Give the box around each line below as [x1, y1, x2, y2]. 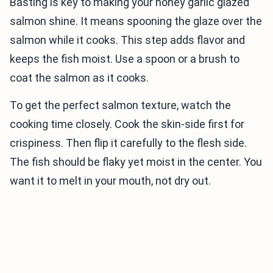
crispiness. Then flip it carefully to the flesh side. [10, 136, 247, 149]
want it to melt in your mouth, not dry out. [10, 174, 211, 187]
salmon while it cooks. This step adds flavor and [10, 34, 245, 46]
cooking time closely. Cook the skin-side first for [10, 118, 244, 130]
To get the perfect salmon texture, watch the [10, 99, 231, 112]
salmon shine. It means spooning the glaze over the [10, 15, 262, 27]
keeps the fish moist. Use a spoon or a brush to [10, 52, 239, 65]
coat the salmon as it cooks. [10, 71, 149, 84]
